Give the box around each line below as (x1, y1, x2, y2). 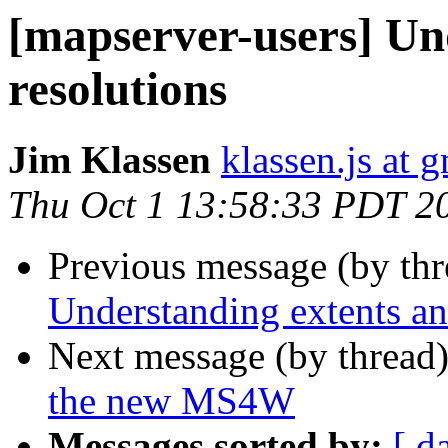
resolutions (8, 63, 227, 115)
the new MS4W (48, 379, 295, 423)
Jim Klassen (8, 138, 211, 182)
